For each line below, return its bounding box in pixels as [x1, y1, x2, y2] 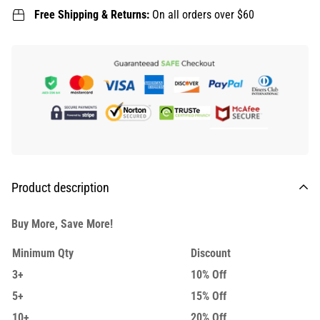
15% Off [191, 289, 226, 304]
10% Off [191, 268, 226, 282]
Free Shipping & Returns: [34, 8, 152, 21]
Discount [191, 246, 231, 261]
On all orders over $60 [152, 8, 254, 21]
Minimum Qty [12, 246, 74, 261]
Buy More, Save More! [11, 217, 113, 231]
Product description [11, 180, 109, 196]
